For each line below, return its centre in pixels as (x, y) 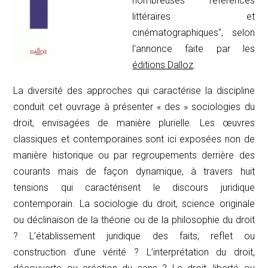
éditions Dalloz (163, 65)
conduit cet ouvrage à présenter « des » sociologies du (134, 106)
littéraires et (194, 16)
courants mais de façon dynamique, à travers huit (134, 171)
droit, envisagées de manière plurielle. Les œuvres (134, 123)
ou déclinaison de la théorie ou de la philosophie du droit (134, 220)
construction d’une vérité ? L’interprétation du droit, (134, 252)
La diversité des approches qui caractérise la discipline (134, 90)
